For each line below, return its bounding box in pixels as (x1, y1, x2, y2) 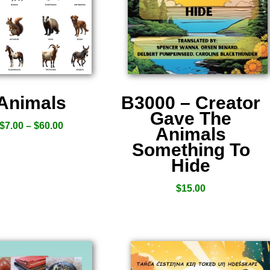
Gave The (150, 108, 232, 128)
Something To (131, 140, 250, 160)
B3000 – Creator (121, 93, 261, 113)
